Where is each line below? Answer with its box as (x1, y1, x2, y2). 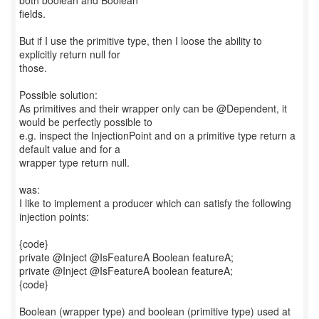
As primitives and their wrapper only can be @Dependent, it (19, 101, 287, 115)
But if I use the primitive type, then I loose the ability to (19, 33, 262, 48)
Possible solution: (19, 88, 98, 102)
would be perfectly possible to (19, 115, 152, 129)
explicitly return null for (19, 47, 120, 61)
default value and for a (19, 142, 120, 156)
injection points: (19, 209, 89, 224)
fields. (19, 6, 46, 21)
